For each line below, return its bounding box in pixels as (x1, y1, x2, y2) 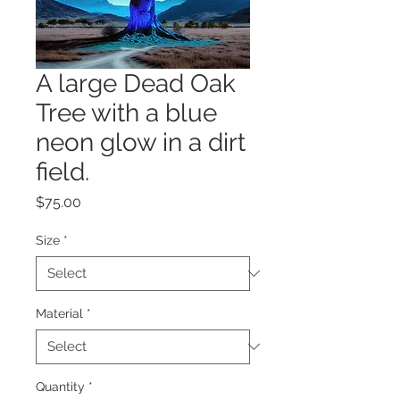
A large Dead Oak (36, 68, 236, 98)
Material (36, 305, 83, 321)
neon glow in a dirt (36, 127, 246, 157)
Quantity (36, 379, 85, 394)
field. (36, 156, 89, 187)
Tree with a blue (36, 97, 217, 128)
